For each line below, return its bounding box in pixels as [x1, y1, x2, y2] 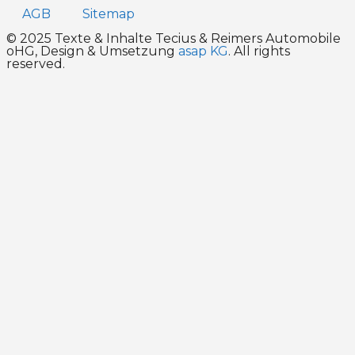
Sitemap [82, 6, 135, 21]
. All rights [228, 43, 290, 59]
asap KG [178, 43, 228, 59]
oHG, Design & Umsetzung [6, 43, 178, 59]
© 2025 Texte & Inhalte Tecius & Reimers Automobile [6, 30, 341, 46]
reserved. [6, 55, 65, 71]
